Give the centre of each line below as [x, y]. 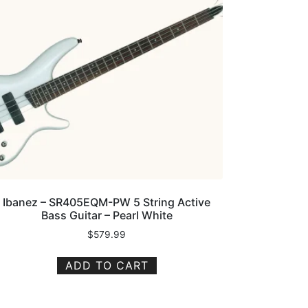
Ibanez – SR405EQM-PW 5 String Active [107, 202]
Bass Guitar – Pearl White [107, 216]
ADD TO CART [107, 265]
